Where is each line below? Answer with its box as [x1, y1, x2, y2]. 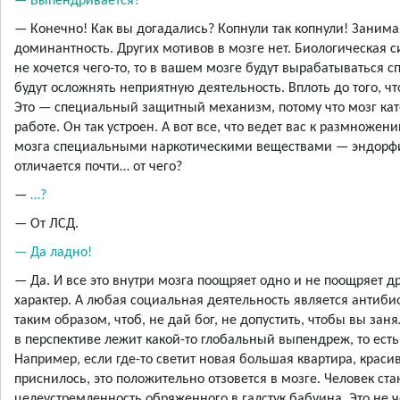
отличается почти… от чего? [14, 160, 182, 175]
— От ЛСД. [14, 217, 79, 232]
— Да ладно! [14, 246, 92, 261]
